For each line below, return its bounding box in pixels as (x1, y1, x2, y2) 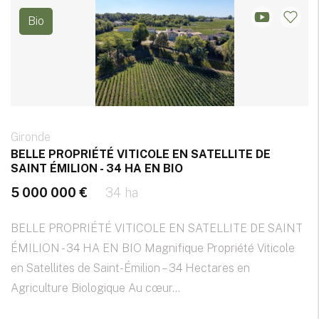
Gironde (11, 130, 51, 145)
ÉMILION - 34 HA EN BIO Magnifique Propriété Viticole (11, 241, 295, 256)
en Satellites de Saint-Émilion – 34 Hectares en (11, 261, 250, 276)
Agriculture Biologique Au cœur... (11, 281, 180, 296)
